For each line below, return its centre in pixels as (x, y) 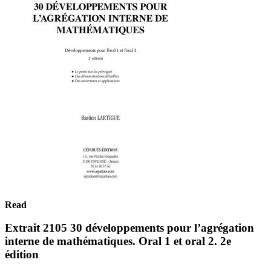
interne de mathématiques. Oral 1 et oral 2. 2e (118, 241)
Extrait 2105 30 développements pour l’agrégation (129, 228)
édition (22, 255)
